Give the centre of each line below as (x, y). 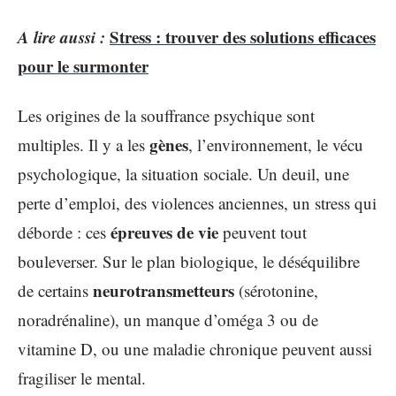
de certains (55, 290)
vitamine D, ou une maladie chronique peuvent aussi (195, 348)
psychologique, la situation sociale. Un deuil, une (183, 173)
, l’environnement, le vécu (276, 144)
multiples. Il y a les (84, 144)
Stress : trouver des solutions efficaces (243, 37)
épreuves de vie (164, 232)
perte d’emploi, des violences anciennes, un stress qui (197, 202)
